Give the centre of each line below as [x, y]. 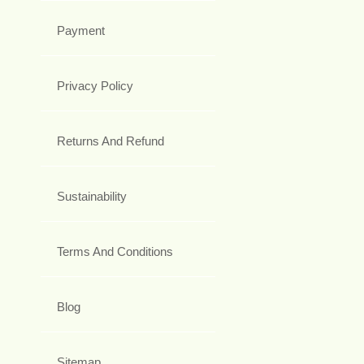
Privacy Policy [95, 86]
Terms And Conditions [115, 252]
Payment [81, 31]
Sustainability [92, 197]
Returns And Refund [110, 141]
